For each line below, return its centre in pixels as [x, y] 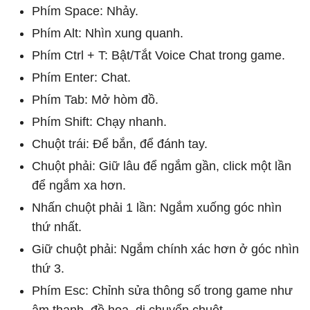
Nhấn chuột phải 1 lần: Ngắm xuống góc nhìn [157, 207]
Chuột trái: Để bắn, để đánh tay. [120, 144]
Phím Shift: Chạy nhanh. [99, 121]
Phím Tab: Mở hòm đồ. [95, 99]
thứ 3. [48, 268]
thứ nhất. [57, 227]
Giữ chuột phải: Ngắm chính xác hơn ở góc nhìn [165, 249]
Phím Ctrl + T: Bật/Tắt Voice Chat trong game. [158, 55]
